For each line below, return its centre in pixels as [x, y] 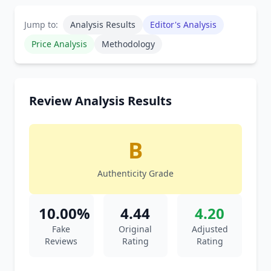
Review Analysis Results [100, 101]
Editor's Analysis [183, 24]
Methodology [128, 44]
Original [135, 229]
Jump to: [41, 24]
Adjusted [210, 229]
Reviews [61, 241]
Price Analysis [59, 44]
